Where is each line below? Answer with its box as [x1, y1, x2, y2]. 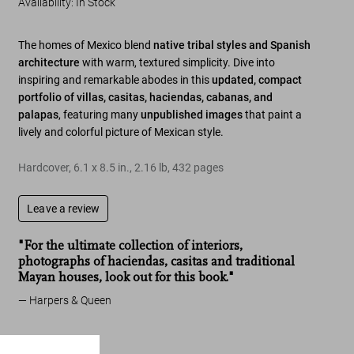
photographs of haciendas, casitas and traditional [18, 254, 296, 269]
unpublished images [141, 108, 243, 121]
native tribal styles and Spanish [153, 39, 311, 51]
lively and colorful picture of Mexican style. [18, 126, 224, 138]
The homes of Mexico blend [18, 39, 154, 51]
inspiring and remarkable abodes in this [18, 73, 213, 86]
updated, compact [212, 73, 303, 86]
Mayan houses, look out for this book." [18, 270, 235, 284]
